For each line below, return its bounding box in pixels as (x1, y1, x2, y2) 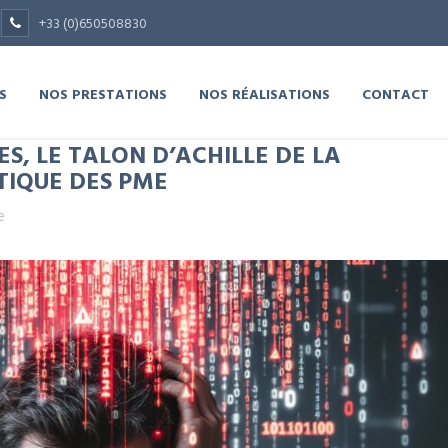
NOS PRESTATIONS (39, 83, 167, 104)
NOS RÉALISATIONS (199, 83, 330, 104)
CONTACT (362, 83, 429, 104)
